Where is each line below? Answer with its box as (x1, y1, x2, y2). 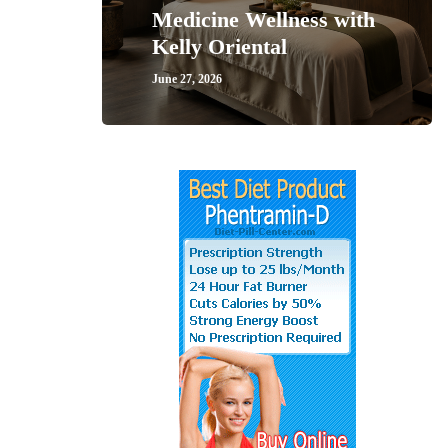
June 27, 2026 (152, 72, 222, 86)
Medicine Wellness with (152, 7, 375, 32)
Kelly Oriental (152, 34, 287, 59)
